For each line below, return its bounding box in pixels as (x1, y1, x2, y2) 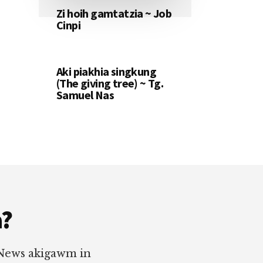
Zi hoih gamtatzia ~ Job (56, 6, 172, 21)
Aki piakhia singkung (56, 64, 156, 79)
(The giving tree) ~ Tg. (56, 76, 164, 91)
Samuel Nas (56, 87, 114, 103)
